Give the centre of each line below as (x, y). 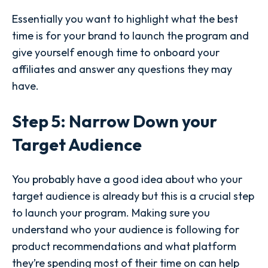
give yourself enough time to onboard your (116, 52)
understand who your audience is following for (126, 229)
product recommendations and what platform (124, 246)
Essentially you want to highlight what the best (125, 19)
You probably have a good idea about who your (127, 179)
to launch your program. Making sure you (111, 212)
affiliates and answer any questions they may (122, 69)
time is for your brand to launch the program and (130, 35)
